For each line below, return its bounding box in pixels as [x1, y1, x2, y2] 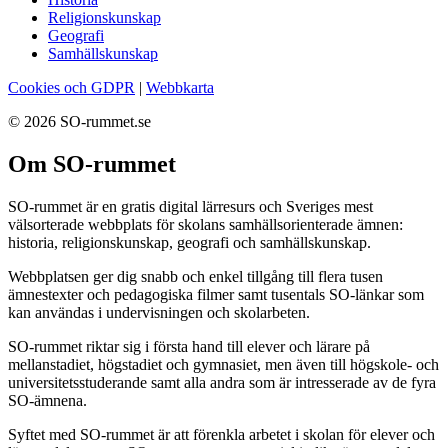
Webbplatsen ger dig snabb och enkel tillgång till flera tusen [8, 267, 383, 285]
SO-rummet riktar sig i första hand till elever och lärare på [8, 337, 370, 355]
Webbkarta [146, 78, 214, 96]
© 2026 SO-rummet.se [8, 112, 151, 130]
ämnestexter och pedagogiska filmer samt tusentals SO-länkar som [8, 285, 424, 303]
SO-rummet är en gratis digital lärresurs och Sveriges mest [8, 197, 373, 215]
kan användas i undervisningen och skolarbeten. [8, 303, 310, 321]
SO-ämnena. [8, 391, 87, 409]
